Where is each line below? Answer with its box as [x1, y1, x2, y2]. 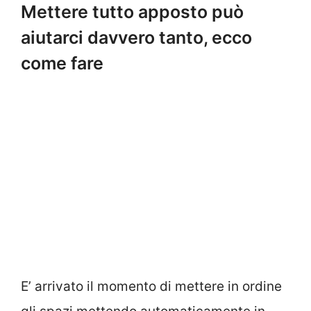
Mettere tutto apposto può [21, 1, 244, 23]
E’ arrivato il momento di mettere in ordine [21, 278, 282, 295]
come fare [21, 53, 103, 74]
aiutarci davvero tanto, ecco [21, 27, 252, 49]
